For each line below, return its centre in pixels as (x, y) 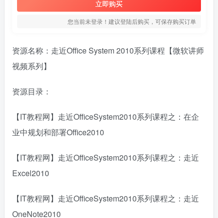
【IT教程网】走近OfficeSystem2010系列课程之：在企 (106, 117)
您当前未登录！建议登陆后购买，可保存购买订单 (132, 21)
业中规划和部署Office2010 (58, 132)
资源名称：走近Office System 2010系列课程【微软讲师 (108, 50)
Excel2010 (31, 173)
